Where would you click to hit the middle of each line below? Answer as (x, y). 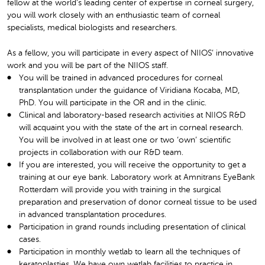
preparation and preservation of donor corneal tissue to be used (138, 202)
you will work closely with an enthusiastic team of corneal (114, 16)
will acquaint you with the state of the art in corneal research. (131, 127)
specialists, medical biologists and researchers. (92, 28)
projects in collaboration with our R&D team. (101, 152)
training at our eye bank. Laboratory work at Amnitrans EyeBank (137, 177)
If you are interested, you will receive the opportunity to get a (132, 165)
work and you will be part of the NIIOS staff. (88, 65)
